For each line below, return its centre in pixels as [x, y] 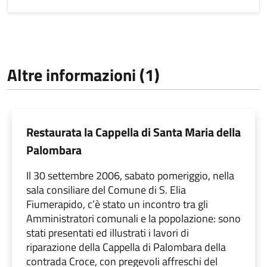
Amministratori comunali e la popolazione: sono [133, 218]
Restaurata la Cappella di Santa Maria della [133, 132]
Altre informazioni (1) [83, 74]
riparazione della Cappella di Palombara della [126, 247]
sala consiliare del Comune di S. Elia [106, 190]
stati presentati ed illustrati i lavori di [108, 232]
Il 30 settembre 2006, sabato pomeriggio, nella [130, 175]
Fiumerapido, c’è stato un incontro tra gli [117, 204]
